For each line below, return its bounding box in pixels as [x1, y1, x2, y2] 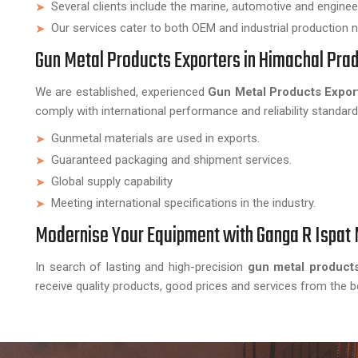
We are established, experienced [35, 85, 209, 99]
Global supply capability [51, 174, 173, 189]
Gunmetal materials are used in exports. [51, 131, 260, 145]
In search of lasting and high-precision [35, 260, 248, 274]
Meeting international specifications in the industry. [51, 196, 316, 210]
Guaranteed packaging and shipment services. [51, 153, 292, 167]
